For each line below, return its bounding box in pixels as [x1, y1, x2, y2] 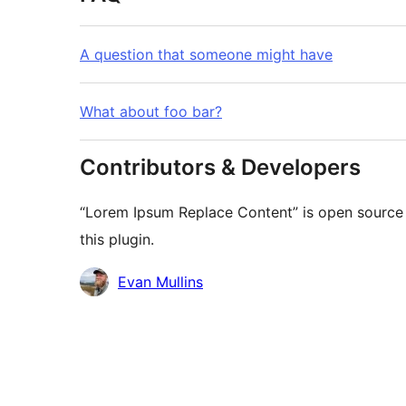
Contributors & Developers [80, 154, 361, 181]
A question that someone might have [80, 45, 333, 64]
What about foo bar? [80, 102, 222, 121]
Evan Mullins [118, 273, 203, 292]
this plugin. [80, 230, 154, 249]
